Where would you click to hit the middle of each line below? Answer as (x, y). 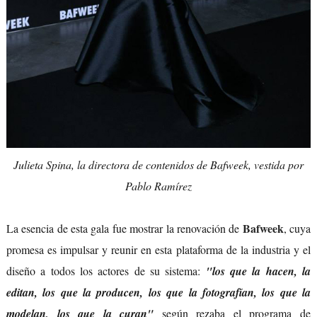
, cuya (297, 229)
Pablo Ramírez (158, 186)
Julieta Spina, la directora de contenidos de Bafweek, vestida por (158, 165)
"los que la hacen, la (258, 271)
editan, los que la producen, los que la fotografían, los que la (158, 293)
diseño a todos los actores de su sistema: (106, 271)
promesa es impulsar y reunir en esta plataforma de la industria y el (158, 250)
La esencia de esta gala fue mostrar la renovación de (124, 229)
